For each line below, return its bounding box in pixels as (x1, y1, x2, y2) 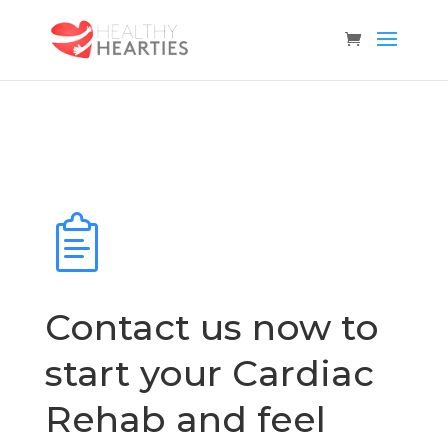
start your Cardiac (44, 351, 374, 395)
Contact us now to (44, 305, 379, 349)
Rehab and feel (44, 397, 326, 441)
